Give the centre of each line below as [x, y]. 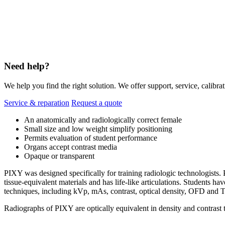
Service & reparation [37, 102]
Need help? [27, 66]
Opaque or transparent [59, 156]
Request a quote [97, 102]
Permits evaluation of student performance [91, 138]
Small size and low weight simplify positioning [98, 129]
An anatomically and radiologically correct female [103, 120]
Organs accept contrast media [71, 147]
